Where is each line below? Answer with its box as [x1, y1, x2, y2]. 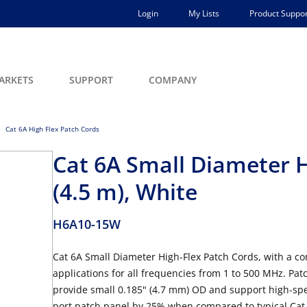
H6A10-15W [53, 216, 121, 232]
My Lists [188, 8, 219, 19]
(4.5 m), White [53, 177, 197, 206]
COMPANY [149, 73, 197, 86]
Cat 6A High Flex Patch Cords [5, 124, 99, 134]
